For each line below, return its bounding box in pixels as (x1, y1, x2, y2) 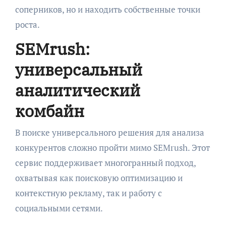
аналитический (15, 80, 140, 101)
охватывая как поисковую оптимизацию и (15, 172, 183, 184)
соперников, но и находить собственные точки (15, 4, 200, 16)
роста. (15, 19, 40, 31)
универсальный (15, 59, 142, 81)
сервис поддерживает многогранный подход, (15, 156, 196, 168)
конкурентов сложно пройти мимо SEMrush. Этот (15, 141, 210, 153)
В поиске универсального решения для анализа (15, 126, 204, 138)
